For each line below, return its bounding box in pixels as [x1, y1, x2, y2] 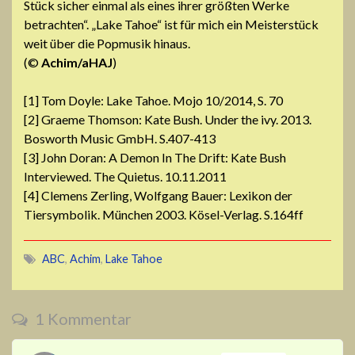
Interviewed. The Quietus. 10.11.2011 [24, 168, 227, 184]
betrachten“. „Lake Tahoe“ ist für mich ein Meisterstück [24, 16, 319, 32]
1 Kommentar [32, 308, 132, 328]
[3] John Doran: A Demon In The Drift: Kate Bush [24, 149, 286, 165]
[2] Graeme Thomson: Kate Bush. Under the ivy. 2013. [24, 111, 311, 127]
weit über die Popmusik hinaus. [24, 35, 190, 51]
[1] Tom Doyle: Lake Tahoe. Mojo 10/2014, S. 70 [24, 92, 283, 108]
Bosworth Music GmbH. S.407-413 [24, 130, 216, 146]
